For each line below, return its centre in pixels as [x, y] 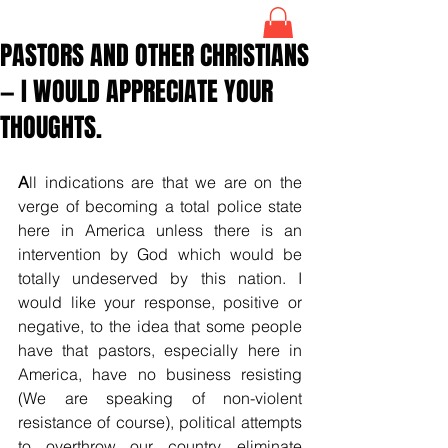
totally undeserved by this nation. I [160, 277]
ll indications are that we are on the [165, 181]
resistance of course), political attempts [160, 421]
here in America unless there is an [160, 229]
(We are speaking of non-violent [160, 397]
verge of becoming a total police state [160, 205]
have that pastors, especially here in [160, 349]
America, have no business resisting [160, 373]
